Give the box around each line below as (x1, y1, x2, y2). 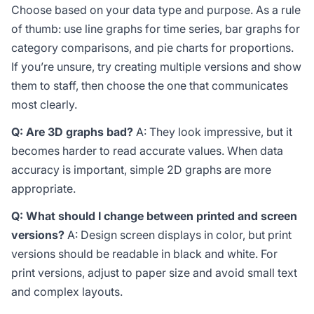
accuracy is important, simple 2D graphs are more (11, 163, 271, 177)
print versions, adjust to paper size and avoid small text (11, 266, 297, 280)
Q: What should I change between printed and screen (11, 209, 297, 223)
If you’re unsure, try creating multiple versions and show (11, 60, 301, 74)
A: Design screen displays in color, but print (64, 228, 292, 242)
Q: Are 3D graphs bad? (11, 125, 133, 139)
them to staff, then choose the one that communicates (11, 78, 288, 93)
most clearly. (11, 97, 77, 111)
